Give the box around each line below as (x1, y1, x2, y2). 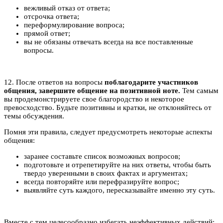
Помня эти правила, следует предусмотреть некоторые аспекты (4, 127, 212, 136)
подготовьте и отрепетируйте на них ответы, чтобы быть (24, 160, 211, 169)
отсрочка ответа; (24, 12, 79, 20)
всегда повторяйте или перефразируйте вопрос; (24, 177, 179, 186)
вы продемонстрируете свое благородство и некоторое (4, 95, 184, 103)
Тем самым (180, 86, 219, 95)
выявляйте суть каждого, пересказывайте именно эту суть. (24, 186, 215, 194)
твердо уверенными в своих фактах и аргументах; (24, 169, 188, 177)
